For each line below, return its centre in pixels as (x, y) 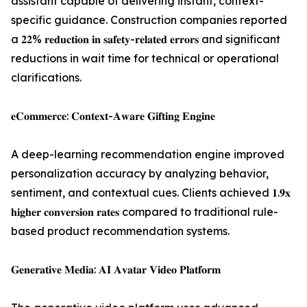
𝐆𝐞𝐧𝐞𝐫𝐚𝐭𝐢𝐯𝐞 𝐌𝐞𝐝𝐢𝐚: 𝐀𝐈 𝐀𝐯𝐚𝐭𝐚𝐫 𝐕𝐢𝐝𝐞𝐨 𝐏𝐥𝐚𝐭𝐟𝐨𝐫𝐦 (116, 269)
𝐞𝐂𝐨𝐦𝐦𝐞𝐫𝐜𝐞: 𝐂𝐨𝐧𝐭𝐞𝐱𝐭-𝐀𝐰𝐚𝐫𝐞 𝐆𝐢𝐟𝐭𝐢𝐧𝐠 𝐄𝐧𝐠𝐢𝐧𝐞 (113, 116)
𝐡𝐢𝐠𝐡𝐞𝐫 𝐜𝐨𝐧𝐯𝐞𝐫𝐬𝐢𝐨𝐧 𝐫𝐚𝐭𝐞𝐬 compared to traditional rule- (145, 212)
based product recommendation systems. (120, 231)
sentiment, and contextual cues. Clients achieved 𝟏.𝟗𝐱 (151, 193)
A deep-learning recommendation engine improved (148, 154)
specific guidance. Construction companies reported (149, 20)
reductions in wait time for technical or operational (145, 58)
